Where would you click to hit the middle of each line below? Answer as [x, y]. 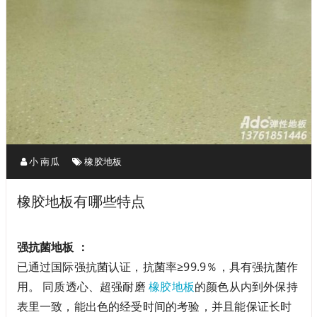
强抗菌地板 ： [52, 247]
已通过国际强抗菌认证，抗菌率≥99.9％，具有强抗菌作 [157, 266]
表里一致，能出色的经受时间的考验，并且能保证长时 [154, 306]
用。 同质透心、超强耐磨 [83, 286]
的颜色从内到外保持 [246, 286]
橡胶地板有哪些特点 [81, 201]
